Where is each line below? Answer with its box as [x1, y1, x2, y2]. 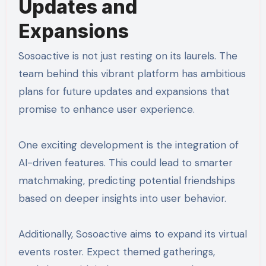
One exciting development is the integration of [18, 138, 239, 152]
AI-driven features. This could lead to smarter [18, 156, 233, 170]
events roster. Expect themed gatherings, [18, 245, 215, 259]
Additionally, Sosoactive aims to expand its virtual [18, 227, 247, 241]
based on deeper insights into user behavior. [18, 192, 226, 205]
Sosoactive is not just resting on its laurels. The [18, 49, 237, 63]
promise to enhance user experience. [18, 103, 195, 116]
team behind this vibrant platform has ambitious [18, 67, 246, 81]
